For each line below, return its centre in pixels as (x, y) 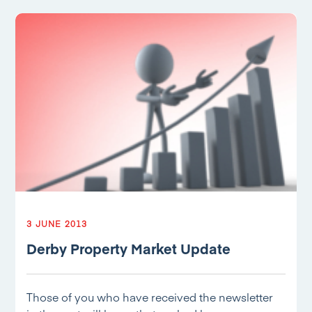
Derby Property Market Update (129, 248)
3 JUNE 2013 (57, 224)
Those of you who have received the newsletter (150, 297)
